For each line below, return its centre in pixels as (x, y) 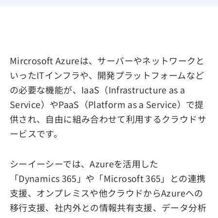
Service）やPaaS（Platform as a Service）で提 (107, 104)
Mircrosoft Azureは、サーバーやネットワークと (107, 60)
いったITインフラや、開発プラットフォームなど (107, 75)
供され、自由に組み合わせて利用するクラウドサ (108, 119)
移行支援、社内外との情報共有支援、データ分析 (108, 207)
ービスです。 (36, 133)
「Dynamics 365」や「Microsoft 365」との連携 (108, 178)
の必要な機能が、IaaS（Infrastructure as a (98, 90)
